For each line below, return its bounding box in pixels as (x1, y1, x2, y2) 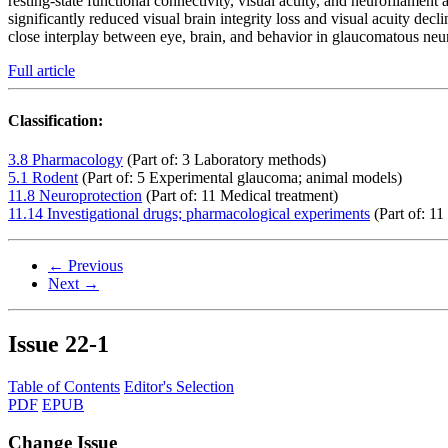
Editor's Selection (124, 377, 234, 395)
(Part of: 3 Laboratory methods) (123, 150, 326, 168)
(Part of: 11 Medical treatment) (142, 186, 338, 204)
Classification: (8, 111, 103, 129)
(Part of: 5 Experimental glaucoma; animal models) (78, 168, 402, 186)
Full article (8, 62, 75, 80)
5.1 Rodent (8, 168, 78, 186)
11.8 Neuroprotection (8, 186, 142, 204)
